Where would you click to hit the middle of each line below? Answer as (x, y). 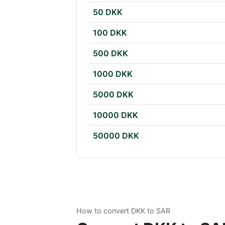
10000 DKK (116, 115)
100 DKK (110, 33)
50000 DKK (116, 136)
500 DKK (110, 53)
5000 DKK (113, 95)
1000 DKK (113, 74)
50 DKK (108, 12)
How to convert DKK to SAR (123, 211)
